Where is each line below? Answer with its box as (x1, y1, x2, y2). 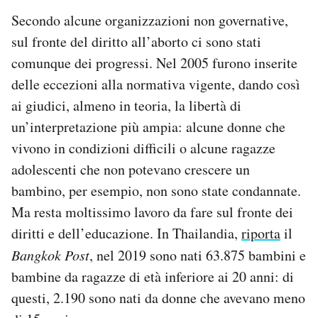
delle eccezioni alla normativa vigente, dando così (11, 75, 300, 94)
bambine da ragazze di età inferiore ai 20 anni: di (11, 267, 294, 287)
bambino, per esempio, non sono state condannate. (11, 181, 301, 201)
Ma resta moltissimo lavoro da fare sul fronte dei (11, 202, 293, 222)
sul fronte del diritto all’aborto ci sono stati (11, 32, 261, 52)
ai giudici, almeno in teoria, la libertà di (11, 96, 241, 116)
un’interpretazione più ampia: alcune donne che (11, 117, 285, 137)
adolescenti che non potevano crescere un (11, 160, 250, 180)
